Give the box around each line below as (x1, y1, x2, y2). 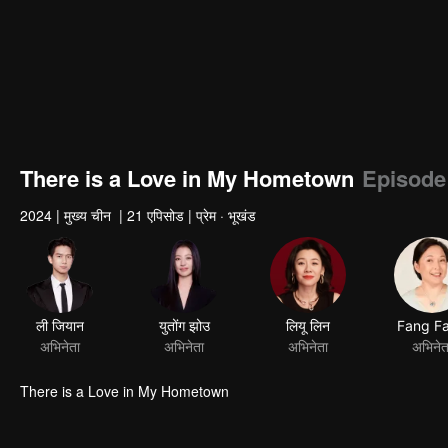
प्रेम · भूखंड (196, 205, 256, 225)
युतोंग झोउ (158, 322, 210, 340)
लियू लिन (286, 324, 330, 342)
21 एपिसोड (127, 205, 184, 225)
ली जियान (36, 319, 84, 337)
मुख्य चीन (64, 205, 115, 225)
